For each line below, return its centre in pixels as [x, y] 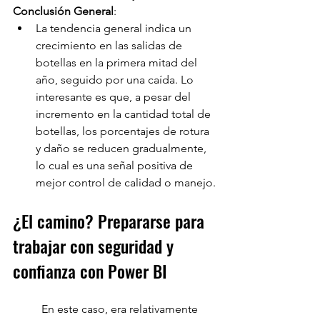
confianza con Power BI [90, 271]
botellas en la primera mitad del [118, 63]
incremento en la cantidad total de [125, 114]
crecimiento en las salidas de [110, 46]
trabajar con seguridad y [95, 246]
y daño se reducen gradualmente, [122, 149]
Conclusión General [63, 11]
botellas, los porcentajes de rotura [124, 131]
